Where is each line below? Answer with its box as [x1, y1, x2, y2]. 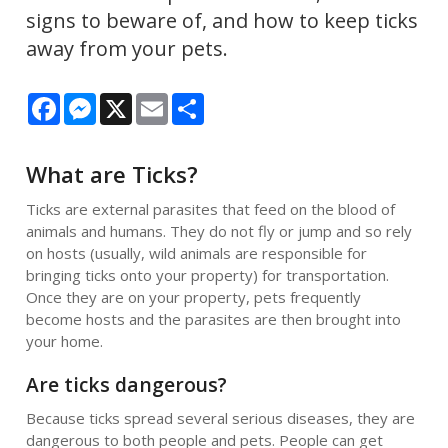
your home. [25, 331, 103, 351]
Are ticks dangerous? [25, 371, 227, 398]
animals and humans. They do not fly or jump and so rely [25, 221, 412, 241]
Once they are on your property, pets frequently [25, 287, 361, 307]
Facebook [59, 91, 126, 111]
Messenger [95, 91, 175, 111]
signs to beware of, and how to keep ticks [25, 7, 418, 34]
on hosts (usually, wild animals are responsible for [25, 243, 367, 263]
